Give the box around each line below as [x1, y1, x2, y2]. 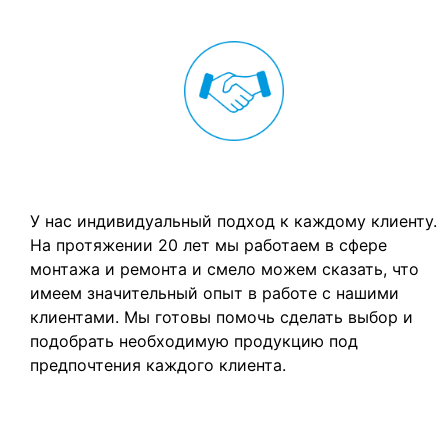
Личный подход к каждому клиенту [67, 162, 401, 186]
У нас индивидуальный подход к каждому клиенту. [30, 210, 437, 231]
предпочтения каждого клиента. [30, 354, 286, 375]
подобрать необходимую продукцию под [30, 330, 358, 351]
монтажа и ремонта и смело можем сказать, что [30, 258, 419, 279]
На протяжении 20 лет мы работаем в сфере [30, 234, 387, 255]
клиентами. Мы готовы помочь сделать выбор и [30, 306, 413, 327]
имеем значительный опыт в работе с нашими [30, 282, 399, 303]
